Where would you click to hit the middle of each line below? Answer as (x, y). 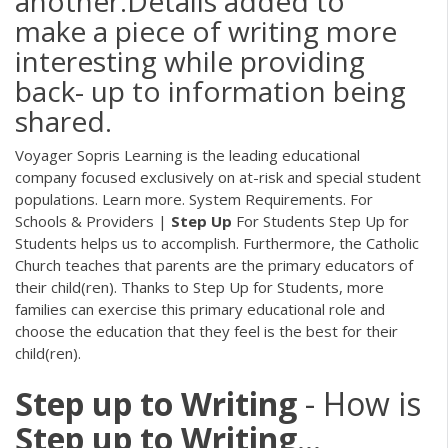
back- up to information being (210, 90)
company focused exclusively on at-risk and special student (218, 176)
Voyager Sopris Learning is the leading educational (187, 154)
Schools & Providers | (93, 220)
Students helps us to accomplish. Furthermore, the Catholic (217, 242)
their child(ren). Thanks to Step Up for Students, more (199, 286)
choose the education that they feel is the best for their (206, 330)
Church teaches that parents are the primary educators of (214, 264)
